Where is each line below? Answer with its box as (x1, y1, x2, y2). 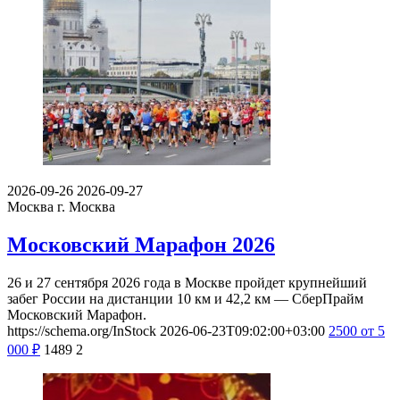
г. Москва (57, 198, 115, 214)
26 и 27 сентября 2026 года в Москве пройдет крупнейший (7, 274, 367, 290)
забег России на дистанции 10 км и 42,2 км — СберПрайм (7, 290, 363, 306)
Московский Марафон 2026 (7, 232, 275, 256)
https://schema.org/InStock (7, 322, 156, 338)
